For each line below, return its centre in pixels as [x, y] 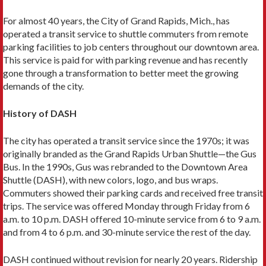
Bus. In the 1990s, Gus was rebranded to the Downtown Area [125, 166]
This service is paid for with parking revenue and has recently [125, 59]
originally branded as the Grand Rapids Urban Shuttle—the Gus [130, 153]
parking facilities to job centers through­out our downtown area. [131, 46]
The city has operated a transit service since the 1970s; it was [126, 140]
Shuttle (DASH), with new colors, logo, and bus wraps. [110, 179]
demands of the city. [43, 85]
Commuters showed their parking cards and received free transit [133, 192]
